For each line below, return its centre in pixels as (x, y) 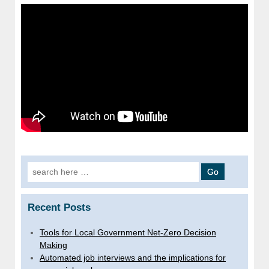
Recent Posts (59, 207)
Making (53, 245)
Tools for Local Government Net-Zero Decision (128, 232)
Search (41, 167)
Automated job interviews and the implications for (133, 257)
